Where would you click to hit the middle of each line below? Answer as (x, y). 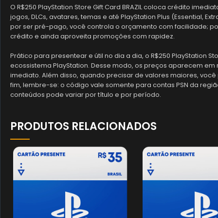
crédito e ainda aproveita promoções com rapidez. (92, 36)
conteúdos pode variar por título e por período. (86, 95)
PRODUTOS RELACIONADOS (83, 126)
